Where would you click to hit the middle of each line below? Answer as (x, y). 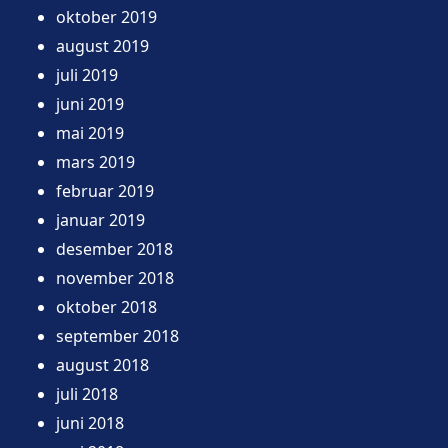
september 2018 (117, 335)
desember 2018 (114, 248)
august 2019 (102, 45)
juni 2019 (90, 103)
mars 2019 (95, 161)
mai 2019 (90, 132)
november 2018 (115, 277)
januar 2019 (100, 219)
